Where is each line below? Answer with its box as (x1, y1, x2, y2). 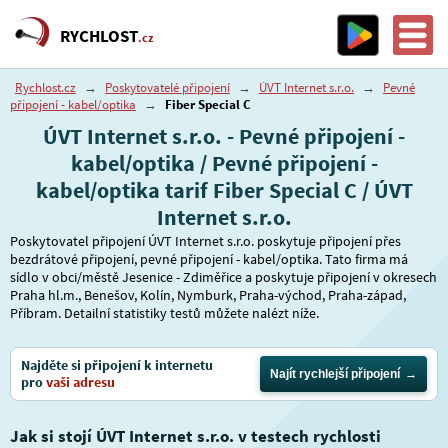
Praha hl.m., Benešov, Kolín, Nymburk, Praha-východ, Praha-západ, (10, 286, 406, 304)
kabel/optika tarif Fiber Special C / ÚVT (35, 177, 413, 204)
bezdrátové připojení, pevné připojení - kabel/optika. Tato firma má (10, 250, 408, 268)
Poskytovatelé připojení (105, 79, 230, 96)
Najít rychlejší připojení (270, 367, 400, 381)
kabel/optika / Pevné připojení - (70, 150, 378, 177)
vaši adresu (46, 373, 115, 391)
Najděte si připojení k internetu (21, 356, 213, 374)
